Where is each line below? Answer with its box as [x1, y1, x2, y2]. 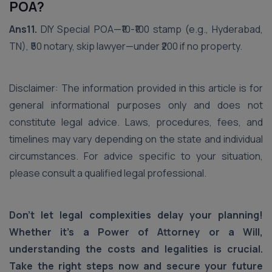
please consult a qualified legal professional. [9, 166, 206, 180]
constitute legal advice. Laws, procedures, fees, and [9, 115, 263, 129]
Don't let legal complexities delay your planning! [9, 208, 263, 222]
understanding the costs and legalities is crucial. [9, 242, 263, 256]
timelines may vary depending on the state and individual [9, 132, 263, 146]
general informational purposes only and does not [9, 98, 263, 112]
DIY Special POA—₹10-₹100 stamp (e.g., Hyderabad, [37, 22, 263, 36]
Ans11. [9, 22, 37, 36]
